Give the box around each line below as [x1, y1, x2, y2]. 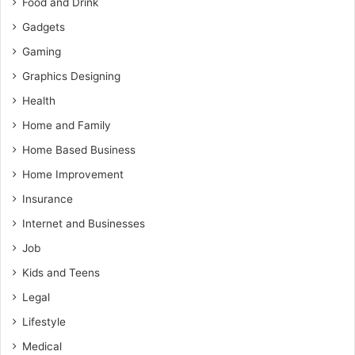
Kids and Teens [22, 266, 100, 279]
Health [22, 94, 55, 107]
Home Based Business [22, 143, 136, 156]
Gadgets [22, 21, 65, 33]
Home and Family [22, 119, 111, 132]
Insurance [22, 193, 73, 205]
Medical [22, 340, 62, 353]
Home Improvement [22, 168, 124, 181]
